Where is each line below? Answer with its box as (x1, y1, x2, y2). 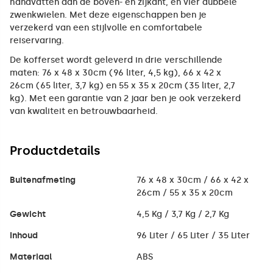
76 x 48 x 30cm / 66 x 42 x (136, 175, 249, 186)
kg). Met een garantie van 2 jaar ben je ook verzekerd (10, 93, 241, 104)
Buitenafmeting (10, 175, 76, 186)
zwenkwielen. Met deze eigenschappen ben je (10, 10, 207, 21)
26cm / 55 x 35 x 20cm (136, 188, 233, 199)
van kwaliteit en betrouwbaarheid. (10, 106, 158, 117)
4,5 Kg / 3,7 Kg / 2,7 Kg (136, 209, 229, 220)
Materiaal (10, 252, 52, 263)
